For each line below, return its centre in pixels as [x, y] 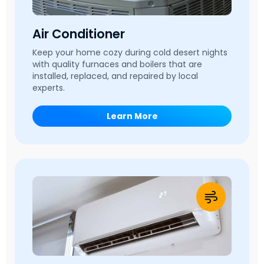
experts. [49, 88]
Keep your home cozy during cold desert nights [130, 53]
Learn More [132, 116]
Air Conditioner [79, 34]
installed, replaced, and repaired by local [115, 76]
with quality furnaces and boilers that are [117, 65]
